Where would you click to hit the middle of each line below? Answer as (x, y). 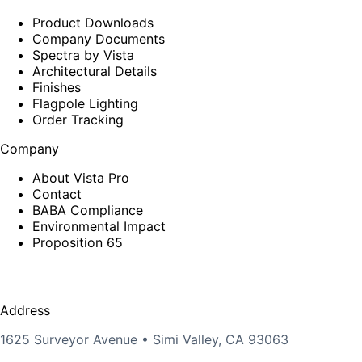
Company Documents (99, 38)
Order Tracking (78, 119)
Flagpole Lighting (85, 103)
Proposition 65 (78, 242)
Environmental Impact (99, 226)
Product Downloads (93, 22)
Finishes (57, 87)
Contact (57, 194)
